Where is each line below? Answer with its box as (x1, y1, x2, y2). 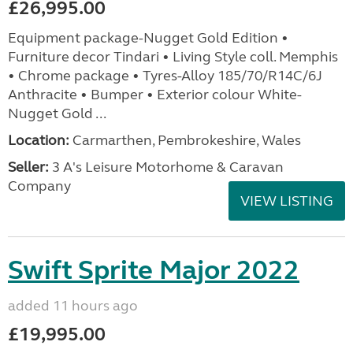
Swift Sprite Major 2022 (8, 254, 299, 287)
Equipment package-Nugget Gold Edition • (8, 29, 288, 46)
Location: (8, 132, 69, 149)
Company (8, 177, 71, 195)
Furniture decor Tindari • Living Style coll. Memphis (8, 48, 338, 65)
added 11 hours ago (8, 297, 138, 314)
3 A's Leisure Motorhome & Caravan (49, 158, 284, 176)
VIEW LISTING (240, 192, 333, 210)
